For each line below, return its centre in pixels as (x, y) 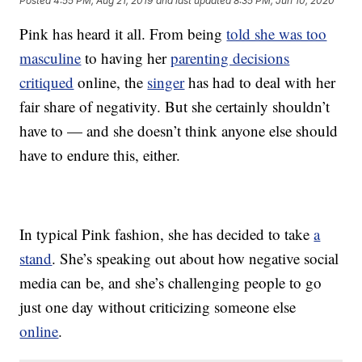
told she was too (277, 34)
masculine (51, 58)
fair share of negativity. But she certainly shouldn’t (175, 107)
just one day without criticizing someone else (158, 307)
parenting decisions (230, 58)
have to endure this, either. (100, 155)
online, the (111, 82)
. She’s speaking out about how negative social (196, 259)
